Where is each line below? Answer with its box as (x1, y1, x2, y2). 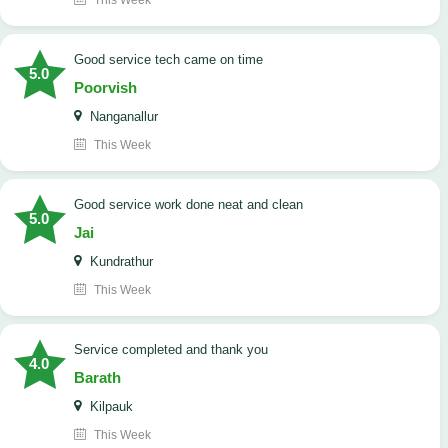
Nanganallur (86, 109, 158, 125)
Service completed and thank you (83, 342, 268, 358)
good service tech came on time (84, 52, 263, 68)
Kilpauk (86, 399, 133, 415)
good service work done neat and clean (84, 197, 303, 213)
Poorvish (74, 79, 137, 97)
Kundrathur (86, 254, 153, 270)
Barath (74, 369, 121, 387)
